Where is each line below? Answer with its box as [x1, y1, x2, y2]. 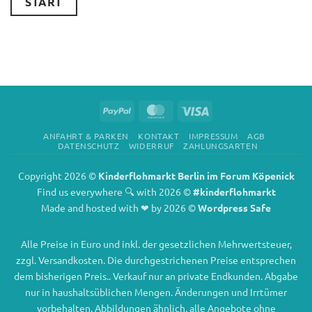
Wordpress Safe [198, 201, 271, 214]
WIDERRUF [128, 139, 174, 151]
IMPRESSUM [189, 130, 238, 141]
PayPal [130, 102, 160, 116]
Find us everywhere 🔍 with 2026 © [36, 185, 193, 198]
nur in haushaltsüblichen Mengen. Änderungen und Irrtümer [25, 285, 287, 298]
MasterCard [169, 102, 220, 116]
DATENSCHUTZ [57, 139, 120, 151]
